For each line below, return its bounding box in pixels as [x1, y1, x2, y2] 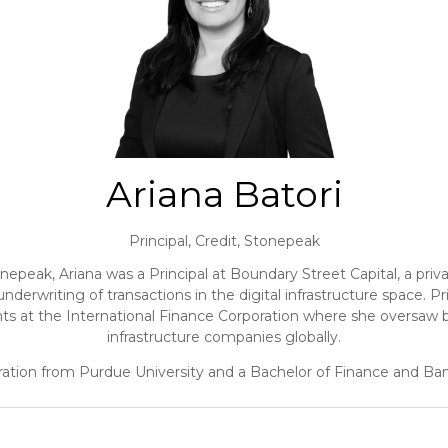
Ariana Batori [105, 171, 343, 216]
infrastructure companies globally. [107, 327, 341, 346]
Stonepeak [243, 231, 320, 250]
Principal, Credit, [128, 231, 244, 250]
